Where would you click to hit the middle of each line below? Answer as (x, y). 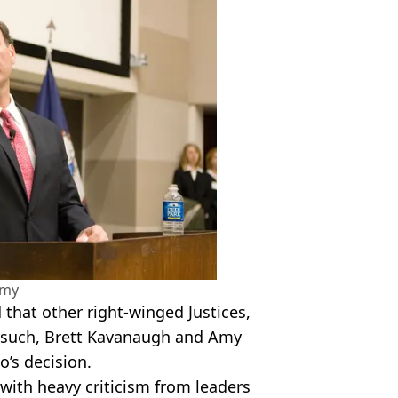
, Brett (61, 336)
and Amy (206, 336)
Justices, (217, 311)
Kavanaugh (129, 336)
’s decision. (51, 361)
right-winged (135, 311)
